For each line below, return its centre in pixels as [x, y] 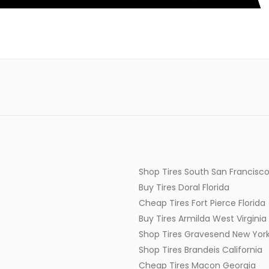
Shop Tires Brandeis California [201, 250]
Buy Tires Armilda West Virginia [203, 219]
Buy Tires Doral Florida [184, 188]
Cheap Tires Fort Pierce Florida [202, 203]
